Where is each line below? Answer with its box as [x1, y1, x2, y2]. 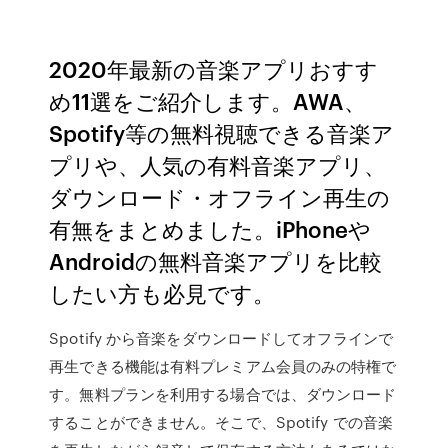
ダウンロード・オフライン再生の [49, 181, 391, 212]
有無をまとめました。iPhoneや [49, 213, 372, 244]
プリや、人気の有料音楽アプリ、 [49, 149, 387, 180]
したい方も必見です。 [49, 277, 276, 308]
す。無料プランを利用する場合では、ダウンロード [49, 383, 397, 405]
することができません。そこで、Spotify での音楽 [49, 411, 393, 433]
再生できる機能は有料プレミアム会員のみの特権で [49, 355, 397, 377]
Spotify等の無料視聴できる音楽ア [49, 117, 395, 148]
